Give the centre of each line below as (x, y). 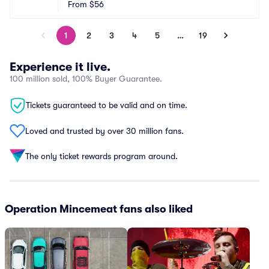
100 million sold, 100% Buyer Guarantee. (86, 79)
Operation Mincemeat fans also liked (99, 209)
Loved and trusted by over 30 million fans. (104, 131)
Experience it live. (60, 67)
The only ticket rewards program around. (101, 156)
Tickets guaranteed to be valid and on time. (107, 105)
